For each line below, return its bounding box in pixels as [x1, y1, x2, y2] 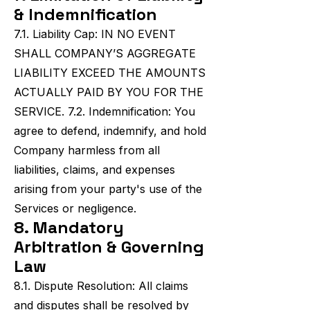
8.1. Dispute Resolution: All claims [14, 279, 188, 293]
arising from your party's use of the [14, 182, 202, 196]
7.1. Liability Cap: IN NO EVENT [14, 27, 176, 41]
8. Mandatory [14, 217, 124, 238]
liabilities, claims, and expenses [14, 163, 175, 176]
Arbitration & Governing [14, 236, 204, 257]
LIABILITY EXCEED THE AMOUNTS [14, 66, 206, 80]
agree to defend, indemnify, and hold [14, 124, 206, 138]
